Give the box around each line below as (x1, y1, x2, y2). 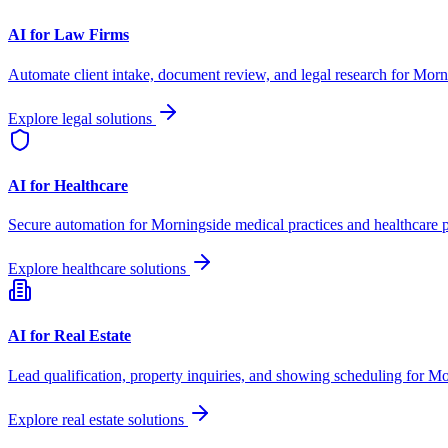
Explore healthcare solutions (8, 260, 190, 278)
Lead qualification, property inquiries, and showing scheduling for (8, 366, 428, 384)
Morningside (151, 216, 231, 234)
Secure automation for (8, 216, 151, 234)
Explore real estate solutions (8, 410, 188, 428)
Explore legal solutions (8, 109, 156, 127)
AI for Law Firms (8, 26, 129, 44)
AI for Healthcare (8, 176, 128, 194)
